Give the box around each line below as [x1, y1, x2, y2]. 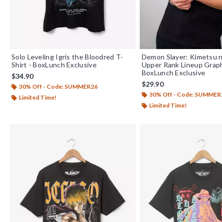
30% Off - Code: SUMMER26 [19, 82, 98, 90]
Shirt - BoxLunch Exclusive [11, 60, 97, 69]
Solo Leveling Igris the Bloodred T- [11, 52, 123, 61]
